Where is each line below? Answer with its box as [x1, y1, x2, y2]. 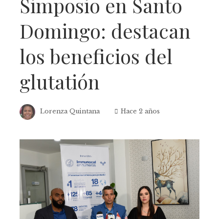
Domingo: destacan [20, 17, 191, 44]
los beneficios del [20, 43, 173, 69]
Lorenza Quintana [40, 108, 100, 115]
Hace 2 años [121, 108, 160, 115]
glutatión [20, 68, 100, 94]
